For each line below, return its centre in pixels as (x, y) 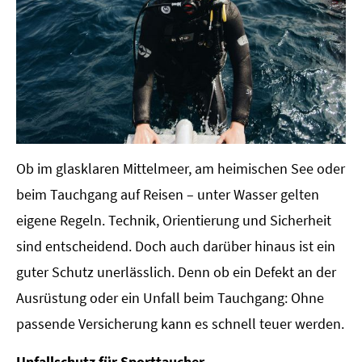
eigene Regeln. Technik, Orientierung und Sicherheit (174, 221)
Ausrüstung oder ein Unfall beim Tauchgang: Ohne (170, 298)
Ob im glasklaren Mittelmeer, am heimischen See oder (181, 169)
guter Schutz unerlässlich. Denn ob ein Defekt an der (176, 272)
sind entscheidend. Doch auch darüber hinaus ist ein (176, 246)
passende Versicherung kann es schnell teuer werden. (180, 324)
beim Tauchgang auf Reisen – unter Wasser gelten (168, 195)
